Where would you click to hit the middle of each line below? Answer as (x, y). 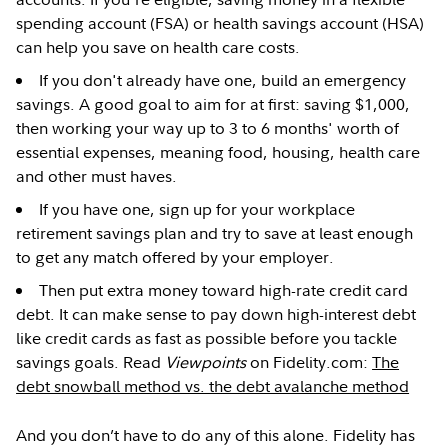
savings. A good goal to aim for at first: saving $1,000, (213, 104)
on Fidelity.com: (309, 362)
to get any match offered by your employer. (175, 257)
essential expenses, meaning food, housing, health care (218, 152)
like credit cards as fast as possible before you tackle (207, 338)
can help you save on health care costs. (158, 47)
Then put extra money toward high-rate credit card (224, 290)
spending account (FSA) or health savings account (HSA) (220, 23)
